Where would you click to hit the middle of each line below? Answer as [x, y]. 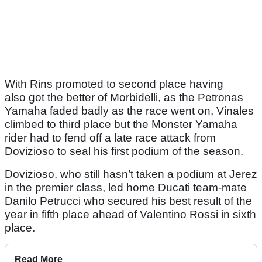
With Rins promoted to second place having [114, 84]
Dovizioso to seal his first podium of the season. [124, 151]
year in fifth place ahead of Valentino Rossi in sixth [130, 215]
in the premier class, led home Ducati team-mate [126, 188]
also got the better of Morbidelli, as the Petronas [124, 98]
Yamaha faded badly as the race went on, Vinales [129, 111]
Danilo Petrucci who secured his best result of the [128, 201]
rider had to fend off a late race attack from [110, 138]
